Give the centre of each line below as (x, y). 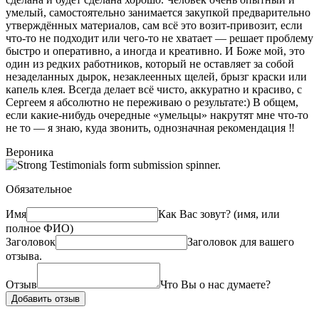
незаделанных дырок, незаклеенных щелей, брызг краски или (156, 77)
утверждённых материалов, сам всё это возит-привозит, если (154, 26)
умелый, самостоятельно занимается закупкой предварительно (158, 13)
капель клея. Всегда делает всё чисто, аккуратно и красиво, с (154, 90)
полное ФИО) (40, 229)
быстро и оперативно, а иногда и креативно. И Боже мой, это (155, 51)
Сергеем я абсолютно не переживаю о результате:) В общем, (152, 103)
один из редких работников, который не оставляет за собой (150, 64)
